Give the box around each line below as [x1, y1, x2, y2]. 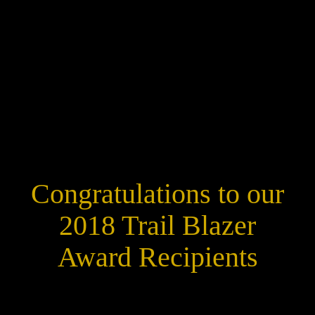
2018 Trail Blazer [59, 210, 256, 242]
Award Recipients [57, 242, 258, 274]
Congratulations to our [31, 179, 284, 210]
